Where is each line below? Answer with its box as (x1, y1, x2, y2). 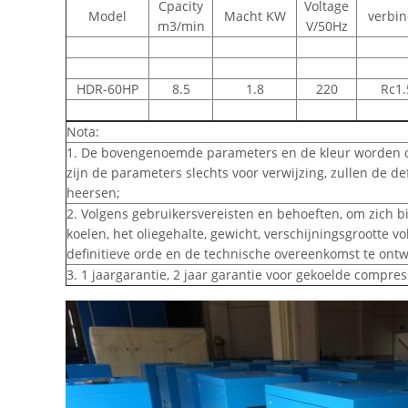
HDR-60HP (76, 80, 138, 97)
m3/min (157, 17, 205, 35)
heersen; (66, 184, 120, 201)
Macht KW (223, 7, 286, 25)
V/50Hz (305, 17, 348, 35)
